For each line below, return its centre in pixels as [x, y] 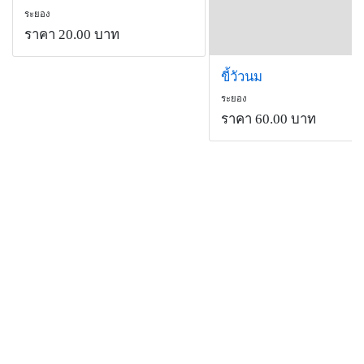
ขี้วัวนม [241, 77]
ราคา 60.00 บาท [268, 119]
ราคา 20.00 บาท [72, 35]
